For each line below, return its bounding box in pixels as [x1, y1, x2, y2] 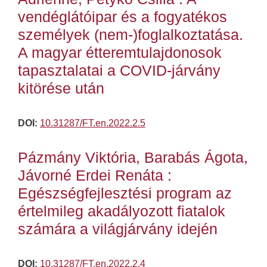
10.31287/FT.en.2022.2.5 [40, 118, 145, 129]
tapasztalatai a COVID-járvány [18, 62, 221, 79]
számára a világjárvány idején [18, 221, 218, 238]
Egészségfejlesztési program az [18, 185, 232, 202]
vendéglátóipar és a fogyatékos [18, 8, 227, 26]
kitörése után [18, 80, 104, 97]
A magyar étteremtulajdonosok [18, 44, 222, 61]
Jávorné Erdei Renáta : [18, 167, 172, 184]
